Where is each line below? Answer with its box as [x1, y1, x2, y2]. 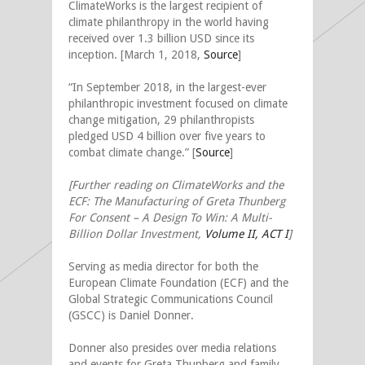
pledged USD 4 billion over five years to [68, 129, 266, 143]
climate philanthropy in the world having [68, 15, 269, 29]
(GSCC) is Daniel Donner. [68, 308, 194, 322]
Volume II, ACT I [204, 226, 288, 240]
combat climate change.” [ [68, 145, 196, 159]
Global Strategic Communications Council [68, 292, 273, 306]
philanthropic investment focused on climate [68, 96, 288, 110]
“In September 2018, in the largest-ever [68, 80, 266, 94]
